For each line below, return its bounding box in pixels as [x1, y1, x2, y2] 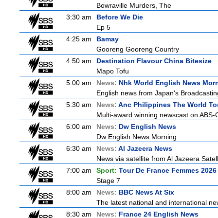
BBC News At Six [119, 188, 174, 196]
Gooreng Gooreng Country [96, 45, 179, 53]
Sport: [96, 166, 119, 174]
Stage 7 [96, 177, 120, 184]
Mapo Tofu [96, 67, 129, 75]
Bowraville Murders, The [96, 1, 171, 9]
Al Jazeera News [118, 145, 172, 152]
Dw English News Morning [96, 133, 177, 141]
